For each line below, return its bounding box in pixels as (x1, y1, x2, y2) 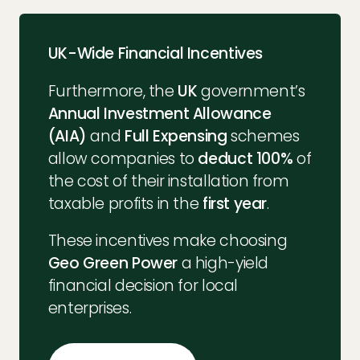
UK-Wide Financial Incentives (47, 43, 264, 65)
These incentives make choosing (47, 230, 288, 252)
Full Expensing (124, 125, 227, 148)
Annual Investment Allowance (47, 103, 272, 125)
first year (202, 193, 268, 215)
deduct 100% (198, 148, 293, 170)
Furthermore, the (47, 80, 178, 103)
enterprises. (47, 297, 132, 320)
